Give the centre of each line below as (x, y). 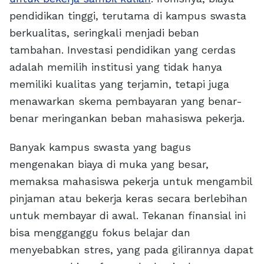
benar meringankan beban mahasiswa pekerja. (127, 118)
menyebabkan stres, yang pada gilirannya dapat (131, 250)
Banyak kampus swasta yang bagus (100, 147)
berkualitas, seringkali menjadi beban (104, 33)
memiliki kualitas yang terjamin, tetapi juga (119, 84)
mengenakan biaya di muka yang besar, (109, 164)
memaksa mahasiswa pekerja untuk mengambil (131, 181)
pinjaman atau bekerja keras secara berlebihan (128, 199)
